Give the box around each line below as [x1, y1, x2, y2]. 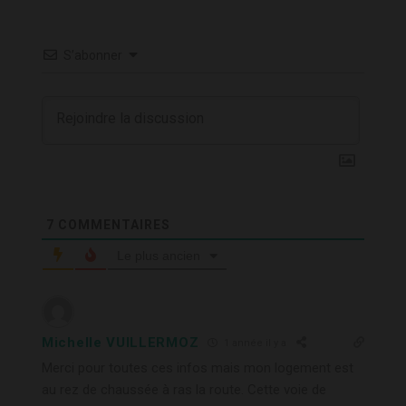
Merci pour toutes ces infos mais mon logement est [42, 359, 353, 376]
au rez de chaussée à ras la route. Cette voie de [42, 381, 326, 398]
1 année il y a [221, 337, 287, 350]
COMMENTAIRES [54, 217, 170, 232]
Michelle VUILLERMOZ [42, 333, 199, 351]
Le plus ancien [117, 247, 200, 263]
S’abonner [63, 47, 122, 63]
